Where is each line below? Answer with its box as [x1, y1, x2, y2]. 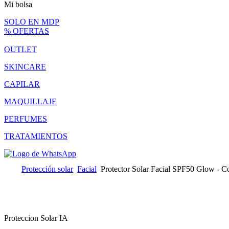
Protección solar [21, 164, 73, 173]
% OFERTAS [4, 26, 49, 35]
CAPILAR [4, 79, 40, 88]
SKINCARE [4, 62, 46, 71]
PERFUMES [4, 114, 47, 123]
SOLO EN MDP [4, 17, 59, 26]
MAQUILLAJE [4, 97, 57, 106]
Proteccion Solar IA [4, 213, 68, 222]
